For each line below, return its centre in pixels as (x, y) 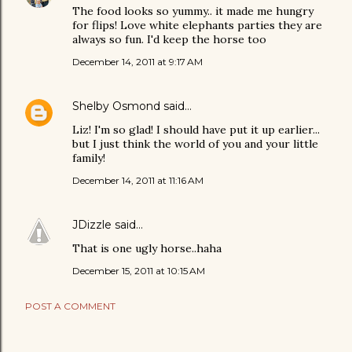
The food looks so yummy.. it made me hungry (193, 11)
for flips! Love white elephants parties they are (197, 25)
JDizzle (92, 224)
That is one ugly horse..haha (147, 248)
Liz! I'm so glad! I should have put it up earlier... (196, 129)
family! (89, 158)
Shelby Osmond (116, 106)
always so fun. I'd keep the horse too (169, 39)
